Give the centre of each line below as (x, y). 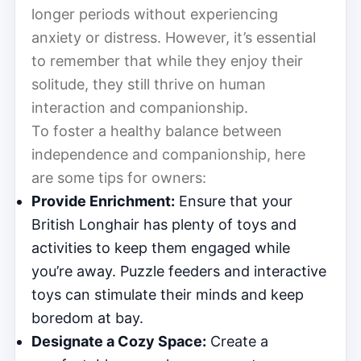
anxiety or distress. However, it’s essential (174, 37)
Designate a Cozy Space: (119, 341)
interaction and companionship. (140, 107)
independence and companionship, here (168, 154)
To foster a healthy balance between (157, 131)
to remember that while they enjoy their (167, 60)
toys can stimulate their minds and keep (168, 294)
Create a (237, 341)
